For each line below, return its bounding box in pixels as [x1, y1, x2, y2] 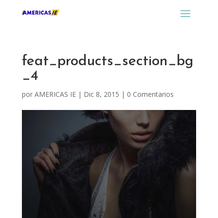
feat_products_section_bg [21, 54, 193, 69]
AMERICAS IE [34, 90, 76, 99]
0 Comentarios [127, 90, 174, 99]
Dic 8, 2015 [83, 90, 119, 99]
